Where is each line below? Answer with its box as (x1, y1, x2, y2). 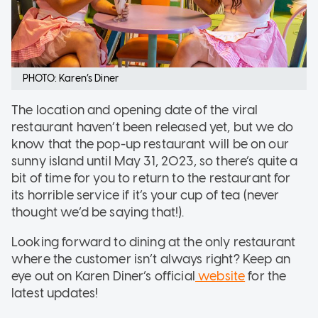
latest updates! (11, 285, 102, 301)
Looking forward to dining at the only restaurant (11, 234, 296, 250)
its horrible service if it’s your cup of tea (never (11, 187, 280, 203)
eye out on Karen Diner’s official (11, 268, 195, 284)
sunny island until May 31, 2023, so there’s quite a (11, 153, 298, 169)
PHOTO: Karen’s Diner (23, 72, 119, 84)
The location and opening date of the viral (11, 102, 258, 118)
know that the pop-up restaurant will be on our (11, 136, 289, 152)
